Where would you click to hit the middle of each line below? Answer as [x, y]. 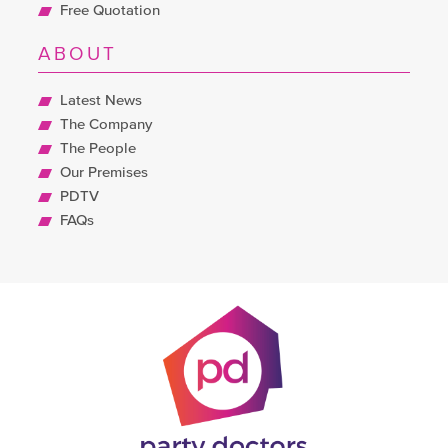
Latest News [101, 101]
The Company [106, 125]
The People [98, 149]
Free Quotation [110, 11]
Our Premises [104, 173]
